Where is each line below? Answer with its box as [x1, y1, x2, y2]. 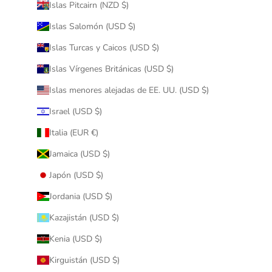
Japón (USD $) [49, 169, 103, 181]
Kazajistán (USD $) [49, 211, 119, 223]
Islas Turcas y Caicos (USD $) [49, 41, 159, 53]
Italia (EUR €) [49, 126, 98, 138]
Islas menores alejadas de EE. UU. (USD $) [49, 84, 209, 96]
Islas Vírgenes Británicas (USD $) [49, 63, 174, 75]
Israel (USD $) [49, 105, 102, 117]
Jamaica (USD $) [49, 148, 110, 160]
